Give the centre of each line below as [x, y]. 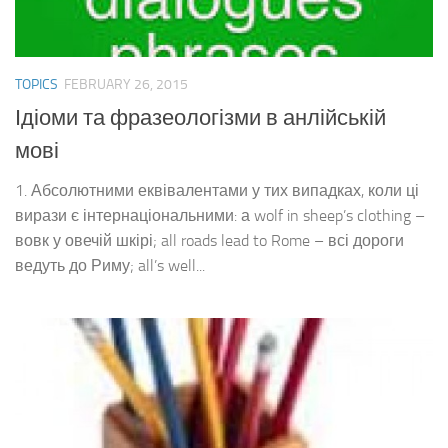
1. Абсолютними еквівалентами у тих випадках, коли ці [217, 190]
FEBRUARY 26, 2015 [126, 85]
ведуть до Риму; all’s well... [110, 265]
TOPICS [36, 85]
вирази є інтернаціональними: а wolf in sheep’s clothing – [220, 215]
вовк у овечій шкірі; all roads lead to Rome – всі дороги [209, 240]
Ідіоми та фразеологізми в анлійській [200, 117]
